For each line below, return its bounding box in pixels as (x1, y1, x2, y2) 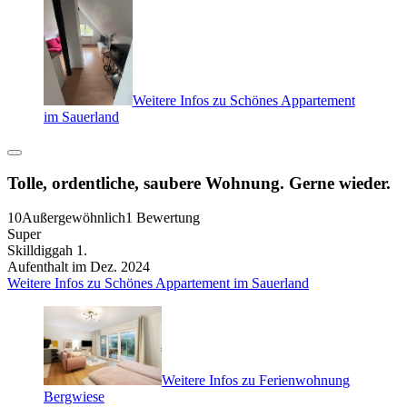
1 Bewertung (125, 210, 200, 226)
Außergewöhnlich (22, 210, 125, 226)
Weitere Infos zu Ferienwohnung (162, 372, 350, 389)
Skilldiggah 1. (7, 243, 87, 259)
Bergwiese (44, 389, 104, 405)
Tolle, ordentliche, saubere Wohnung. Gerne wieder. (7, 173, 391, 193)
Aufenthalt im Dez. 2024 (7, 259, 150, 275)
